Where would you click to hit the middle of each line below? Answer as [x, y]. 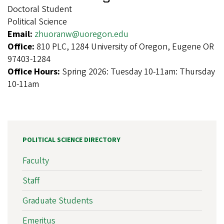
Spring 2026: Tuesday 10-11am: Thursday [138, 72]
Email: [21, 34]
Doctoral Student [40, 9]
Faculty [36, 160]
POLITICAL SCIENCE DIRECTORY [71, 140]
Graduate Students [58, 200]
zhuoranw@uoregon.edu [81, 34]
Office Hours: [35, 72]
